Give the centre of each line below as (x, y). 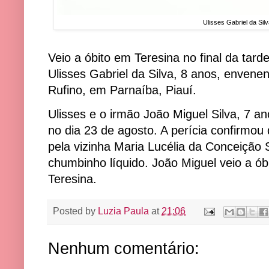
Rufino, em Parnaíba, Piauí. (122, 90)
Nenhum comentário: (124, 248)
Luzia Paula (123, 210)
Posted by (75, 210)
